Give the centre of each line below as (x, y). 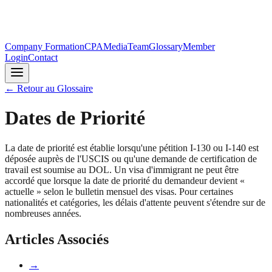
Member (199, 46)
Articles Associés (57, 239)
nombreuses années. (43, 213)
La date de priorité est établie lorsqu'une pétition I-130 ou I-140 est (132, 148)
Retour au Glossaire (55, 88)
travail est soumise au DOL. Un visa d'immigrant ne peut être (122, 169)
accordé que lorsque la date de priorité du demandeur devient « (125, 180)
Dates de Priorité (75, 118)
